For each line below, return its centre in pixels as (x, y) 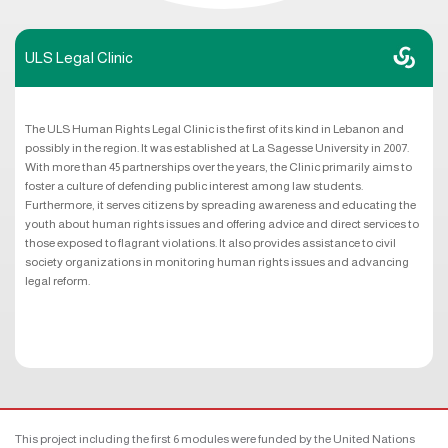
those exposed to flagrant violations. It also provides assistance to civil (210, 242)
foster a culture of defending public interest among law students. (194, 185)
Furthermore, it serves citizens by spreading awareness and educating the (220, 204)
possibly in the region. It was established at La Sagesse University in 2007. (217, 147)
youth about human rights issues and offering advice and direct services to (222, 223)
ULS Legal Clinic (79, 57)
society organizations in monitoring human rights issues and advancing (217, 261)
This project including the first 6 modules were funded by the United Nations (215, 438)
